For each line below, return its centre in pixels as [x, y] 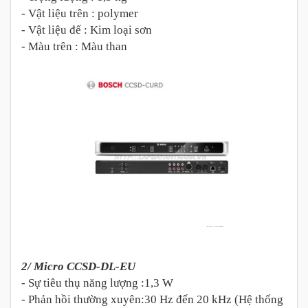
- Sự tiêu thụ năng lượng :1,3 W [97, 283]
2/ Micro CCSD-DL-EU [78, 267]
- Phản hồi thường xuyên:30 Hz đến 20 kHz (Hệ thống [152, 300]
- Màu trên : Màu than [74, 47]
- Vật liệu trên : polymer [80, 14]
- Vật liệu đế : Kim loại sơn [87, 30]
